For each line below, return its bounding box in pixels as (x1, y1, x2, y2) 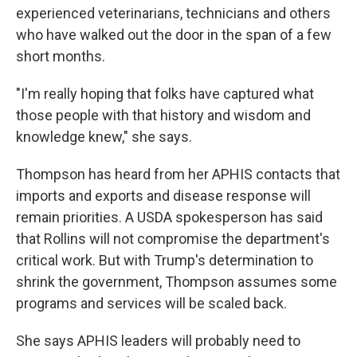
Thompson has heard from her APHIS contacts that (16, 166, 340, 182)
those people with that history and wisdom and (16, 107, 311, 124)
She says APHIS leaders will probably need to (16, 332, 300, 349)
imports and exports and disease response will (16, 187, 311, 204)
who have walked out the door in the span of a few (16, 26, 331, 43)
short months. (16, 48, 105, 65)
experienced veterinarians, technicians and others (16, 5, 331, 22)
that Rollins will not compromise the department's (16, 230, 330, 247)
